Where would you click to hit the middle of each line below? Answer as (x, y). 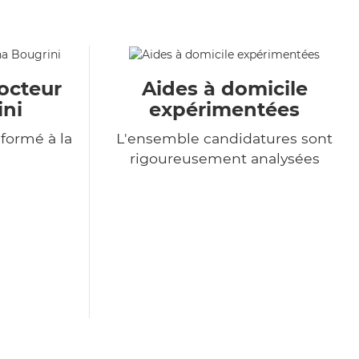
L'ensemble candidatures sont (224, 139)
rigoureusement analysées (224, 159)
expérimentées (224, 110)
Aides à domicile (224, 89)
